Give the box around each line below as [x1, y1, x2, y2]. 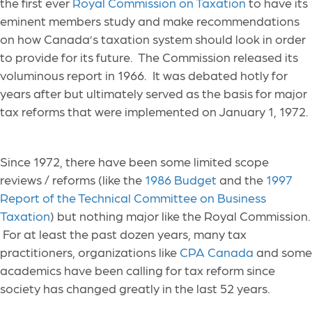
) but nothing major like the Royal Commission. [50, 208, 311, 224]
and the [217, 172, 266, 187]
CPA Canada [180, 244, 253, 260]
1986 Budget [145, 172, 217, 187]
